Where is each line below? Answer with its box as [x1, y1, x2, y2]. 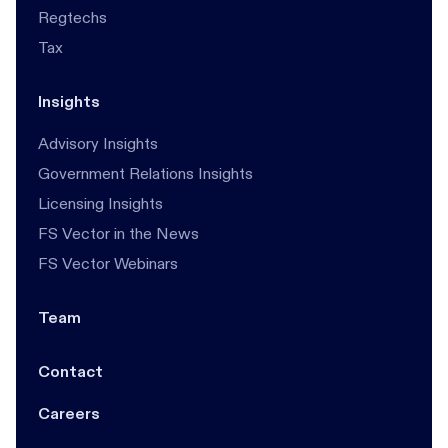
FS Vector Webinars [38, 254, 178, 273]
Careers [38, 404, 100, 423]
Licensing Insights [38, 194, 163, 213]
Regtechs [38, 8, 107, 27]
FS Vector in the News [38, 224, 199, 243]
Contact [38, 362, 103, 381]
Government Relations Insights [38, 164, 253, 183]
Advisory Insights [38, 134, 158, 153]
